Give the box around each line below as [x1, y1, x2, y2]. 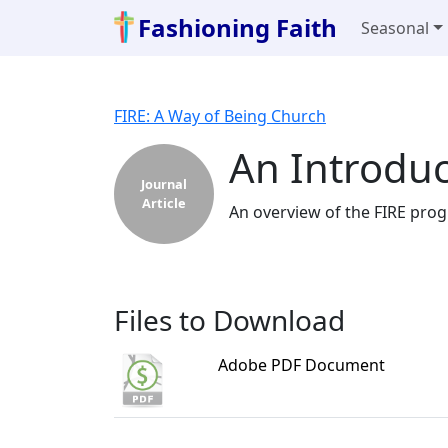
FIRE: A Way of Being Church [114, 105, 326, 127]
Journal [141, 175, 187, 193]
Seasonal [361, 17, 430, 39]
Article [142, 194, 186, 212]
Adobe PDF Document [218, 354, 385, 376]
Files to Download [114, 301, 345, 339]
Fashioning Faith [138, 11, 338, 44]
